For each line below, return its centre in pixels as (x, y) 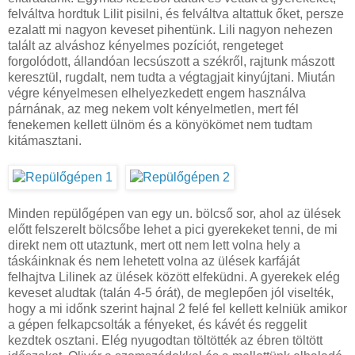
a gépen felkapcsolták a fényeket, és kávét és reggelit (157, 324)
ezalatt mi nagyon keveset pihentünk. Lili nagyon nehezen (170, 29)
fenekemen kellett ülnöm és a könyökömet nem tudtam (160, 124)
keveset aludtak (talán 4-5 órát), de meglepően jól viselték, (171, 292)
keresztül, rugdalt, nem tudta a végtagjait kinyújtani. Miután (172, 77)
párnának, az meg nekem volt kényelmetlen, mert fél (153, 109)
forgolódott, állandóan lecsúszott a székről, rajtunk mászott (171, 61)
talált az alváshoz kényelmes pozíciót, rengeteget (145, 45)
